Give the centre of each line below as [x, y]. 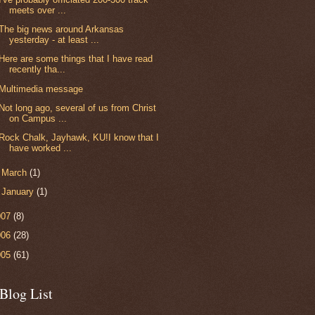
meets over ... [38, 10]
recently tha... [38, 70]
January [19, 192]
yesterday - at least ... [54, 40]
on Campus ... [38, 118]
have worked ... [41, 148]
